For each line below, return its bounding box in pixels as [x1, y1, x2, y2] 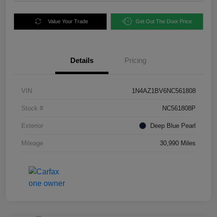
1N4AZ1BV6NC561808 [132, 87, 196, 94]
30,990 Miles [160, 139, 196, 147]
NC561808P [162, 104, 196, 112]
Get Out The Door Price [136, 18, 192, 24]
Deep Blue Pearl [150, 122, 196, 129]
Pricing [124, 56, 146, 64]
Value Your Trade [48, 18, 89, 24]
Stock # [21, 104, 43, 112]
